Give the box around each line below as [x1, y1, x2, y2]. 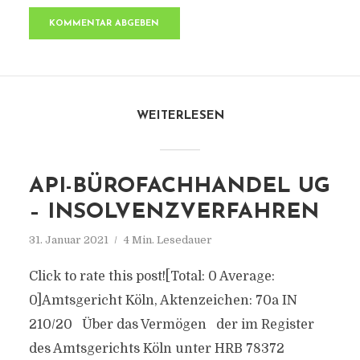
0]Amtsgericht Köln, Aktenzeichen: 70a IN [28, 293, 297, 308]
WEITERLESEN [136, 110, 224, 122]
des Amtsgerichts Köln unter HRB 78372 [28, 342, 284, 356]
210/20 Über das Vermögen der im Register [28, 317, 314, 332]
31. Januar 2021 [28, 234, 108, 246]
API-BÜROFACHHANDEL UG [28, 176, 330, 198]
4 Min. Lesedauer [123, 234, 212, 246]
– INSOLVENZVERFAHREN [28, 202, 319, 223]
